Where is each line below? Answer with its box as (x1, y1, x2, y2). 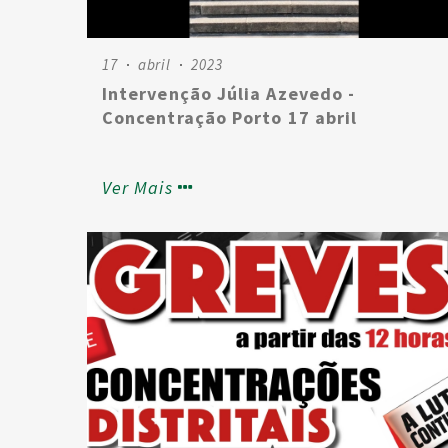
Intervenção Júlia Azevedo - (102, 82, 356, 105)
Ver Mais (102, 176, 173, 199)
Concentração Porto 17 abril (102, 106, 358, 129)
